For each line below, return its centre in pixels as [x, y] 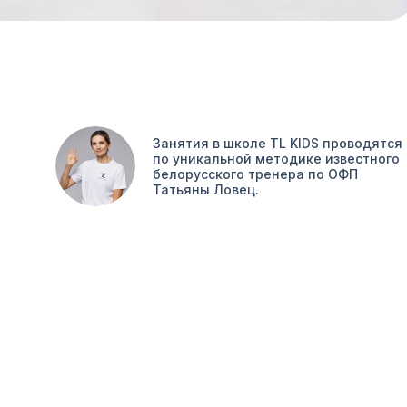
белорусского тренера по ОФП [255, 174]
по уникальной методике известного [276, 159]
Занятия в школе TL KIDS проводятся [278, 143]
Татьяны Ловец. [206, 189]
